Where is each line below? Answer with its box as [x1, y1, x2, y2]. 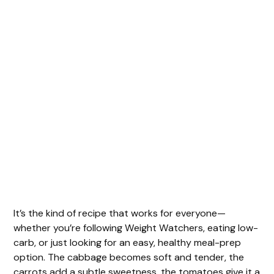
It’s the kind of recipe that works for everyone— [13, 206, 226, 220]
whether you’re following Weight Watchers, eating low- [13, 221, 259, 234]
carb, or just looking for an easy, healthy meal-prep [13, 235, 242, 249]
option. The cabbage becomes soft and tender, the [13, 250, 245, 264]
